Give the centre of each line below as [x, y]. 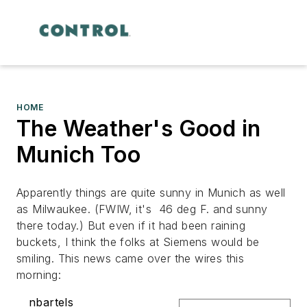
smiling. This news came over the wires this [131, 258]
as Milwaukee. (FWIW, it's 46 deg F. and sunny [142, 209]
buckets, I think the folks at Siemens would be [138, 242]
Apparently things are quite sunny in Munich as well [151, 192]
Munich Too [78, 154]
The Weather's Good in [139, 128]
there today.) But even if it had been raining [131, 225]
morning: [39, 274]
